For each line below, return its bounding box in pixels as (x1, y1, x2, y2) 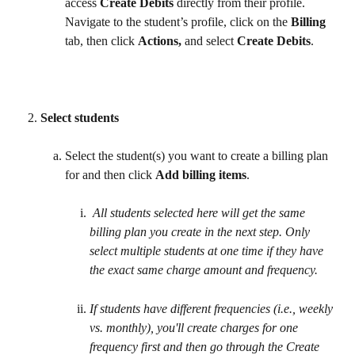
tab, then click (65, 33, 138, 48)
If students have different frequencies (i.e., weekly (90, 301, 336, 315)
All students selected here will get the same (93, 206, 308, 220)
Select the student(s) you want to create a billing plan (65, 148, 331, 162)
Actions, (138, 33, 181, 48)
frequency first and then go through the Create (90, 339, 323, 353)
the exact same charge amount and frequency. (90, 263, 321, 277)
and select (181, 33, 237, 48)
